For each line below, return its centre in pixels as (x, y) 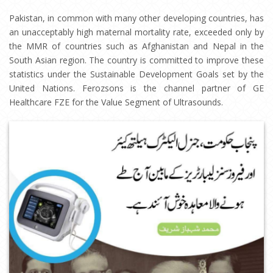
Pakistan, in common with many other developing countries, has (136, 18)
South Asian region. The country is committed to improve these (136, 60)
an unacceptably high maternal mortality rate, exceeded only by (136, 32)
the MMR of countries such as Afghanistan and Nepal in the (136, 46)
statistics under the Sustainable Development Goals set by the (136, 74)
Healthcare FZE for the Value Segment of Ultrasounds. (116, 102)
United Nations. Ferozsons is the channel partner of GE (136, 88)
